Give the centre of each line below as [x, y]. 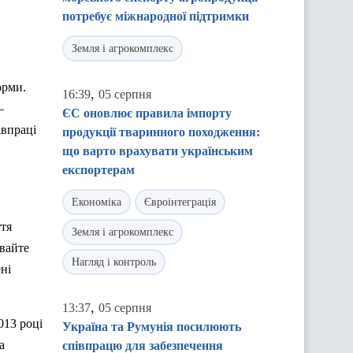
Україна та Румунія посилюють [152, 327]
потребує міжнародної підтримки [156, 16]
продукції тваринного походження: [161, 132]
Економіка [97, 202]
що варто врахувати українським [158, 151]
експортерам [98, 170]
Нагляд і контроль [114, 262]
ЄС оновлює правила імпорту [147, 113]
